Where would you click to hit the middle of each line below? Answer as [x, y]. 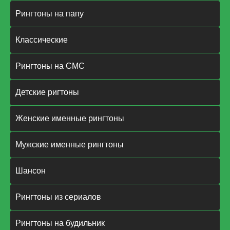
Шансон [31, 171]
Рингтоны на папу [50, 14]
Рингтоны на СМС [50, 66]
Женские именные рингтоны [70, 119]
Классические [42, 40]
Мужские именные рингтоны [70, 145]
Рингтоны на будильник [60, 223]
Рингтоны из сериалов [58, 197]
